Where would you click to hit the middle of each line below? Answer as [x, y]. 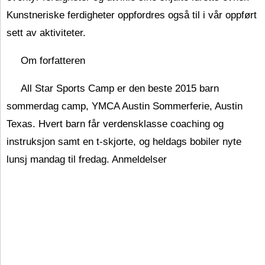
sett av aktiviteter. [46, 33]
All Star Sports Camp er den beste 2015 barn [120, 88]
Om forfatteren [53, 61]
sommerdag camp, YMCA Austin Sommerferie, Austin [125, 106]
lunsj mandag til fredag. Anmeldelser [87, 159]
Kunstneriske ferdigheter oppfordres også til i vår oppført [132, 15]
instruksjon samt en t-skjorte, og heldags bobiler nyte [124, 142]
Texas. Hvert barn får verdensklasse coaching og [115, 124]
